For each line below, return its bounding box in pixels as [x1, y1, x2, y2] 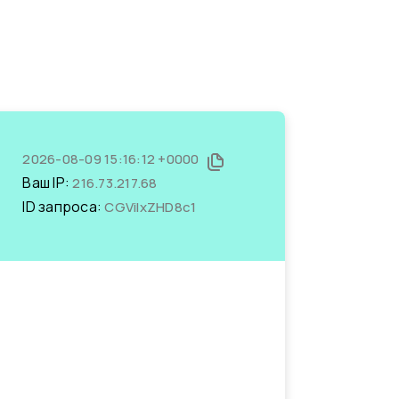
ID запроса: [22, 197, 105, 216]
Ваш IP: [22, 173, 73, 192]
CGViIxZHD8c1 [104, 198, 197, 216]
